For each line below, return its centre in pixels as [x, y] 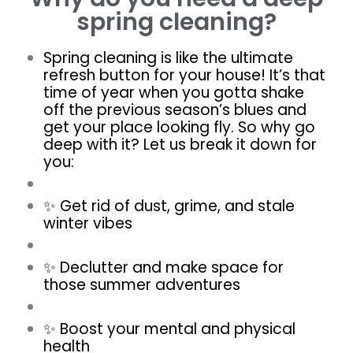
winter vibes [88, 224]
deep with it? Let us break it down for [180, 145]
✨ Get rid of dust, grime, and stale [169, 206]
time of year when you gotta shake [174, 93]
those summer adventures [142, 285]
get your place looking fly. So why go [179, 128]
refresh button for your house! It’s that [184, 76]
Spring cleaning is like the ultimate [168, 58]
